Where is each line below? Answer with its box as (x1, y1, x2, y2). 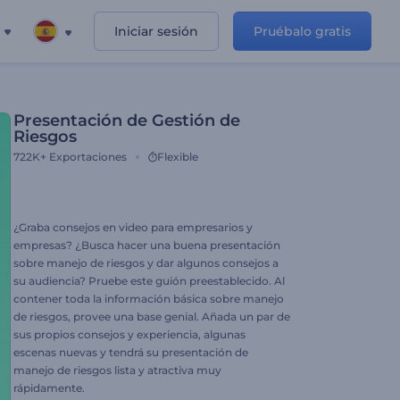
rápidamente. (13, 381, 85, 395)
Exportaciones (49, 150, 127, 163)
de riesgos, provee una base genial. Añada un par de (13, 310, 290, 323)
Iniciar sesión (114, 23, 198, 39)
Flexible (157, 150, 198, 163)
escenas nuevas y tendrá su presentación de (13, 346, 248, 359)
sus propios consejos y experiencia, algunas (13, 328, 246, 341)
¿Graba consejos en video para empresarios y (13, 221, 253, 234)
